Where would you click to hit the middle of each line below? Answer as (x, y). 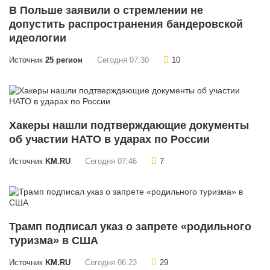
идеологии (38, 38)
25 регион (64, 61)
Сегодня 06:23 (111, 263)
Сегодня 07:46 (111, 162)
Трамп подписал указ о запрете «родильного (130, 227)
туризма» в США (54, 241)
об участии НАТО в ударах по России (109, 140)
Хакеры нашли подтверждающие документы (129, 126)
